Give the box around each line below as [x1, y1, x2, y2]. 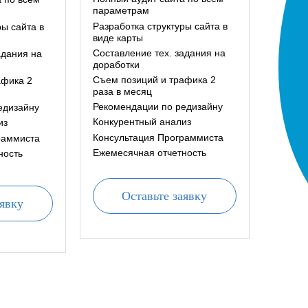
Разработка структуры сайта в [92, 20, 228, 32]
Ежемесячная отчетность [92, 146, 206, 158]
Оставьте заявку [122, 188, 208, 203]
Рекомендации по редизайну [92, 101, 223, 113]
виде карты [92, 32, 143, 43]
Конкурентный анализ [92, 116, 191, 128]
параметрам [92, 5, 149, 16]
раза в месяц [92, 85, 152, 97]
